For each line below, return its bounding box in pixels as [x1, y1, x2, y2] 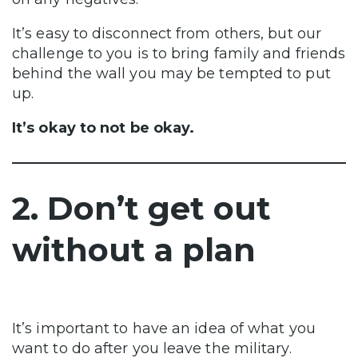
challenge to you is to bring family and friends [12, 44, 346, 62]
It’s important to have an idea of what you [12, 319, 316, 337]
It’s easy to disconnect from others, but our [12, 24, 321, 42]
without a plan [12, 229, 256, 269]
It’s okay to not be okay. [12, 118, 199, 137]
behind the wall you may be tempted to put [12, 64, 331, 82]
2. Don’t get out [12, 188, 271, 228]
